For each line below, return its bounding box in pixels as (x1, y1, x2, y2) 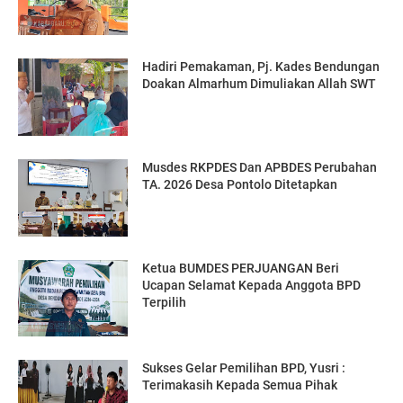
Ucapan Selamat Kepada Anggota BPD (142, 277, 362, 292)
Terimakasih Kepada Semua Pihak (142, 378, 338, 393)
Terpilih (142, 294, 187, 309)
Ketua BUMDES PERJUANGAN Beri (142, 260, 340, 275)
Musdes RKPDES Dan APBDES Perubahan (142, 160, 378, 175)
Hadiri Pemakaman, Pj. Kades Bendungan (142, 59, 381, 75)
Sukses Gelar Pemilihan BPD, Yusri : (142, 361, 346, 376)
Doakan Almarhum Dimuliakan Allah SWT (142, 76, 377, 92)
